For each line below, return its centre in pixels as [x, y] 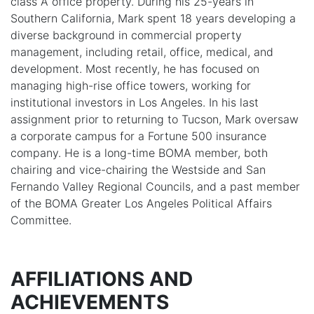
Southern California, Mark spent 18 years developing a [153, 18]
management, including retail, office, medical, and [142, 52]
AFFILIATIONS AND [102, 279]
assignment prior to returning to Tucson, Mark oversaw [155, 119]
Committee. [41, 220]
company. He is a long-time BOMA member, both [139, 152]
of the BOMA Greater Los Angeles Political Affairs [141, 203]
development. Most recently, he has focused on [135, 68]
